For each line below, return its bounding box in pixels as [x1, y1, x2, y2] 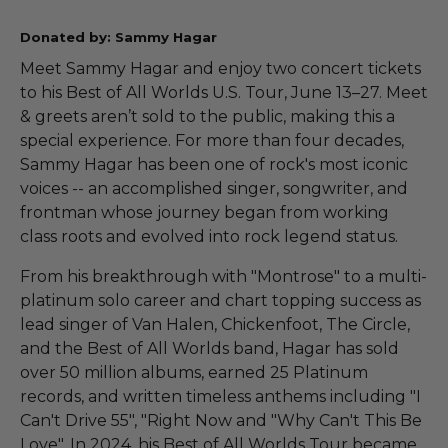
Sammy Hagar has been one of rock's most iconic [20, 155, 408, 175]
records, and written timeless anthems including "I [20, 387, 421, 407]
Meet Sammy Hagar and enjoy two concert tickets [20, 59, 421, 79]
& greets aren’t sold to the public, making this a [20, 107, 395, 127]
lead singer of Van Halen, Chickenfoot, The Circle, [20, 315, 410, 335]
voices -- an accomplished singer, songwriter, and [20, 179, 408, 199]
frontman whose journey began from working [20, 203, 389, 223]
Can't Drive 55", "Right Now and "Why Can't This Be [20, 411, 422, 431]
